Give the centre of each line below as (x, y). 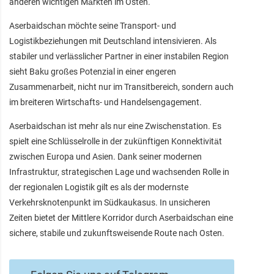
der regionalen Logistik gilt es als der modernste (99, 187)
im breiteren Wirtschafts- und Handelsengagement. (106, 102)
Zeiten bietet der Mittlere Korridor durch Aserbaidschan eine (121, 217)
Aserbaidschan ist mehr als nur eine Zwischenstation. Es (115, 126)
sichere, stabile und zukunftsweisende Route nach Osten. (117, 233)
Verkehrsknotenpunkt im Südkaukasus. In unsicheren (110, 202)
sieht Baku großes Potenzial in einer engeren (93, 71)
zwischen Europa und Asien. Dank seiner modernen (106, 156)
